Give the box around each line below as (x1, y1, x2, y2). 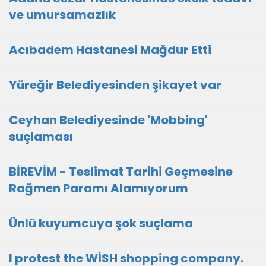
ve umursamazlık (9, 7, 116, 23)
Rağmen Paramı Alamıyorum (9, 180, 188, 197)
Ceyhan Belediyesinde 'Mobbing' (9, 112, 208, 128)
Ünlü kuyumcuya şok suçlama (9, 215, 193, 232)
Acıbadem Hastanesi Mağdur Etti (9, 42, 211, 58)
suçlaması (9, 128, 73, 145)
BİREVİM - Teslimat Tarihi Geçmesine (9, 163, 233, 180)
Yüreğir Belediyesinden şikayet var (9, 77, 221, 93)
